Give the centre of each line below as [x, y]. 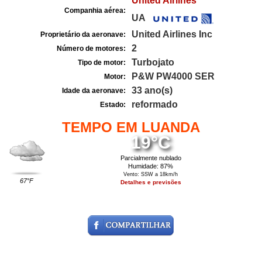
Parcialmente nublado [151, 158]
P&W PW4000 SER [173, 76]
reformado [155, 104]
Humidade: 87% [151, 166]
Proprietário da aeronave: [83, 35]
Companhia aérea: [95, 11]
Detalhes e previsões [151, 182]
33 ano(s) [152, 90]
